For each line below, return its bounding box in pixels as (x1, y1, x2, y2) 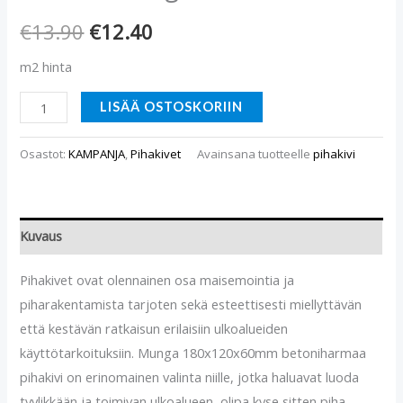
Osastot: (20, 146, 69, 163)
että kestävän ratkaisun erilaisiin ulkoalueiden (20, 318, 289, 337)
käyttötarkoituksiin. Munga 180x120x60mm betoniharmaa (20, 343, 367, 362)
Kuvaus (20, 226, 63, 245)
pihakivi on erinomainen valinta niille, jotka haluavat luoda (20, 367, 360, 386)
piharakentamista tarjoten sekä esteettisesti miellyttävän (20, 294, 363, 313)
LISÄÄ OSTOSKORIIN (100, 99, 244, 115)
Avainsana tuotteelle (197, 146, 314, 163)
